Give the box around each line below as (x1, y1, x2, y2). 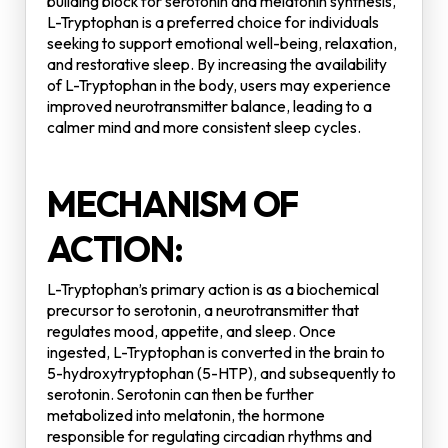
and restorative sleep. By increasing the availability (47, 54, 387, 74)
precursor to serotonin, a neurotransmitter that (47, 300, 359, 320)
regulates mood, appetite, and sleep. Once (47, 321, 336, 341)
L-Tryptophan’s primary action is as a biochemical (47, 279, 379, 299)
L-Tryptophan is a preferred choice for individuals (47, 12, 379, 32)
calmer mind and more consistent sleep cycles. (47, 117, 361, 137)
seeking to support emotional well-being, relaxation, (47, 33, 397, 53)
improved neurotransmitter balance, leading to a (47, 96, 372, 116)
